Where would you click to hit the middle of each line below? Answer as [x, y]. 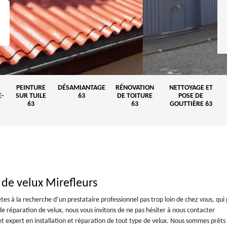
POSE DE [191, 96]
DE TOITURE [135, 96]
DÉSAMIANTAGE [82, 88]
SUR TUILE [31, 96]
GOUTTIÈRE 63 [191, 104]
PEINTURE [31, 88]
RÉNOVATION [135, 88]
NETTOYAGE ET [191, 88]
